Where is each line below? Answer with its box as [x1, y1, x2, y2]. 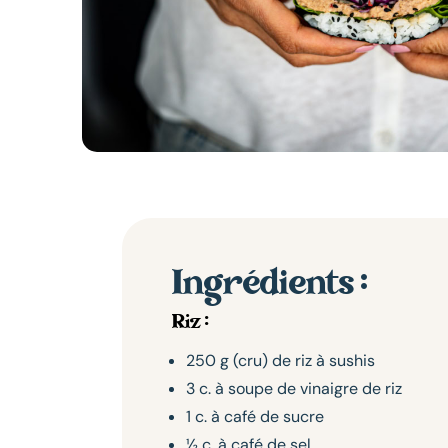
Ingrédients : [172, 261, 367, 310]
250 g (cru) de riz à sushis [186, 349, 375, 371]
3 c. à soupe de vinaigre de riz [186, 377, 402, 399]
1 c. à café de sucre [186, 405, 324, 427]
